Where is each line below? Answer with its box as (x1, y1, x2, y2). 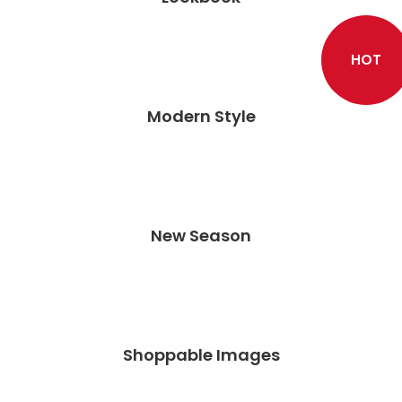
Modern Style (146, 105, 256, 127)
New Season (151, 224, 251, 247)
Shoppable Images (122, 344, 280, 366)
